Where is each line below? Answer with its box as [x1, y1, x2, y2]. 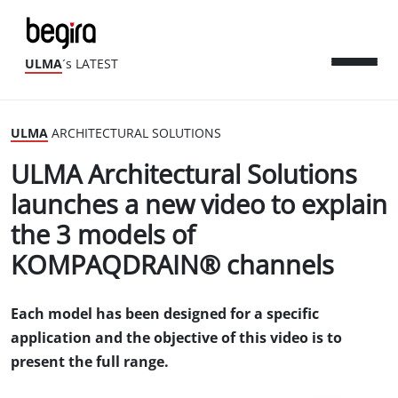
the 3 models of [11, 221, 195, 250]
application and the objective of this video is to [11, 330, 342, 346]
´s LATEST [62, 58, 118, 72]
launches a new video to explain [11, 191, 387, 219]
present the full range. [11, 354, 169, 370]
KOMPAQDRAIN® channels [11, 251, 334, 280]
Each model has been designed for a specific [11, 306, 319, 322]
